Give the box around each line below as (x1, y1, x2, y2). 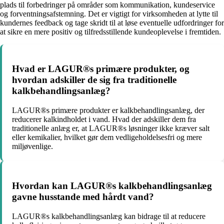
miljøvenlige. (12, 142, 53, 151)
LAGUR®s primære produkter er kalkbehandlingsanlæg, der (12, 106, 204, 115)
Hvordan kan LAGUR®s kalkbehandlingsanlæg (12, 180, 212, 191)
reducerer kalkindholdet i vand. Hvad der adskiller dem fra (12, 115, 196, 124)
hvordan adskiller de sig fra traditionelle (12, 74, 176, 85)
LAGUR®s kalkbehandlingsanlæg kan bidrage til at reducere (12, 211, 205, 220)
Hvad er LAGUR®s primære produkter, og (12, 63, 189, 74)
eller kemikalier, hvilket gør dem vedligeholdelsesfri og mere (12, 133, 202, 142)
